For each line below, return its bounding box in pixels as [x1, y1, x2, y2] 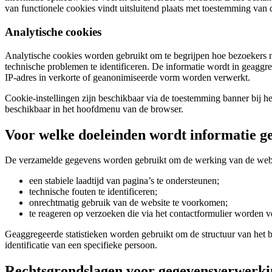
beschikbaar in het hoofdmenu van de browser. [5, 103, 183, 114]
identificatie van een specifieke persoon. [5, 240, 157, 251]
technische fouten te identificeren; [29, 186, 157, 197]
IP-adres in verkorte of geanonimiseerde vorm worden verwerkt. [5, 72, 250, 83]
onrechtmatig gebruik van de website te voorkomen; [29, 197, 228, 208]
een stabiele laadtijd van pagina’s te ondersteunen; [29, 175, 219, 186]
